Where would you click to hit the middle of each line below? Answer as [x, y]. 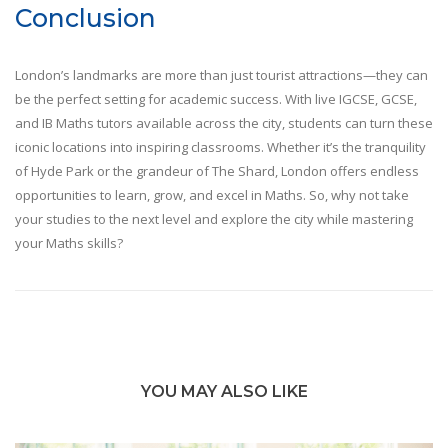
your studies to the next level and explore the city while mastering [214, 219]
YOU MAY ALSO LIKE [224, 392]
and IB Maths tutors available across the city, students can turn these [224, 123]
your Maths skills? [69, 243]
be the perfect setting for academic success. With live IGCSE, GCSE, [216, 99]
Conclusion [85, 18]
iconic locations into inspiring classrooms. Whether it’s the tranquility [220, 147]
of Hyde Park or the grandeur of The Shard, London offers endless [217, 171]
